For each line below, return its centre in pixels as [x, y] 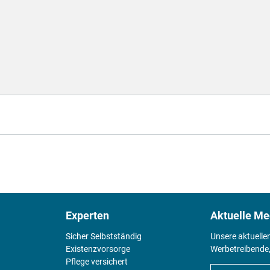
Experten [87, 215]
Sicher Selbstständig [103, 236]
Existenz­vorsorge [98, 249]
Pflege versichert [96, 261]
